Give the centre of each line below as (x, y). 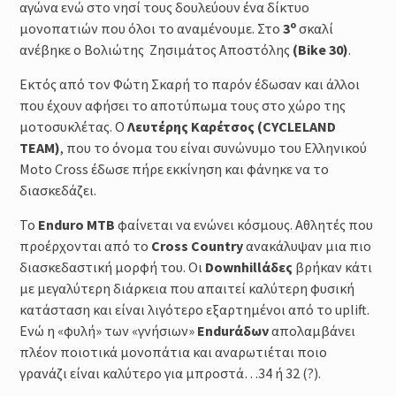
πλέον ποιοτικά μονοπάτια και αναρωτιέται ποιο (173, 351)
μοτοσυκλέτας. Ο (73, 126)
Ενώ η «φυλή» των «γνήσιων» (108, 330)
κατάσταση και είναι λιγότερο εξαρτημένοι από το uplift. (194, 309)
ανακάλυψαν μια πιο (307, 245)
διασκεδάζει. (57, 190)
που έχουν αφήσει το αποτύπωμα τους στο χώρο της (182, 105)
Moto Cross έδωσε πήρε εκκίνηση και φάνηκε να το (174, 168)
